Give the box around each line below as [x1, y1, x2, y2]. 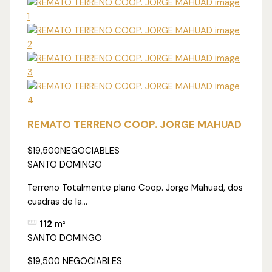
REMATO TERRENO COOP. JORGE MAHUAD [27, 118, 242, 132]
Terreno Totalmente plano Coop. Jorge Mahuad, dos [27, 182, 243, 194]
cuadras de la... [27, 195, 88, 208]
